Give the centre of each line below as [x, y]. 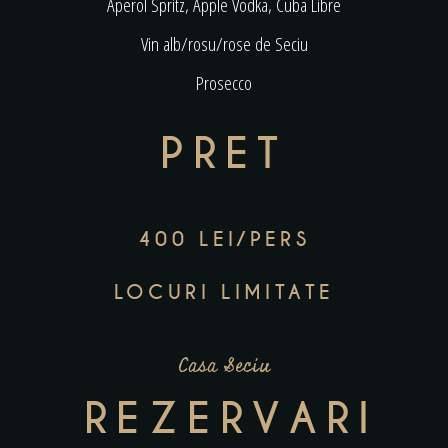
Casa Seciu [224, 365]
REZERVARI [231, 418]
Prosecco [224, 82]
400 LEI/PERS [224, 239]
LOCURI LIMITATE [224, 292]
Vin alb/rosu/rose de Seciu [224, 43]
